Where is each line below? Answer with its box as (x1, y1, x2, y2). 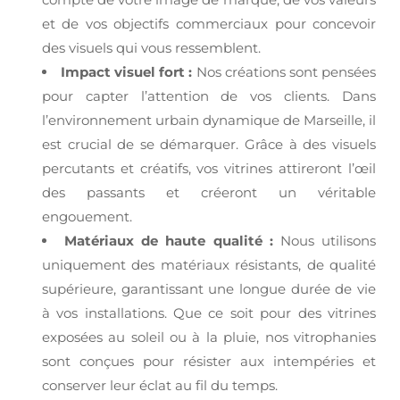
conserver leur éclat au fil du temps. (41, 377, 278, 394)
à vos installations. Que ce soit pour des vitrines (41, 304, 377, 321)
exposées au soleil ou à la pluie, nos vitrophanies (41, 329, 377, 346)
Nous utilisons (272, 232, 377, 249)
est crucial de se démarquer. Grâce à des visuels (41, 136, 377, 153)
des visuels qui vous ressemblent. (41, 39, 261, 56)
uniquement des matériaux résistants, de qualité (41, 256, 377, 273)
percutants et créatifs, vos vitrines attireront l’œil (41, 160, 377, 177)
